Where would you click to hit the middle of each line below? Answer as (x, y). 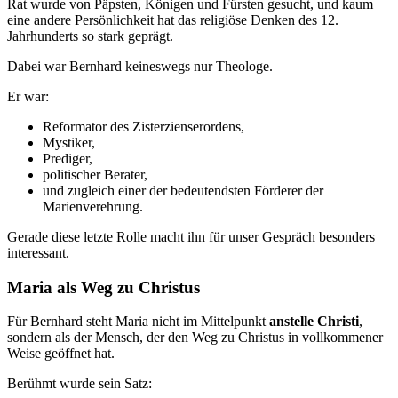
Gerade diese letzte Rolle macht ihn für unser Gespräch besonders (191, 236)
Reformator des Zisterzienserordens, (143, 126)
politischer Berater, (95, 174)
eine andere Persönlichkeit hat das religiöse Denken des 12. (173, 20)
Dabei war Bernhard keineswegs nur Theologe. (140, 66)
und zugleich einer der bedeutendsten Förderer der (183, 190)
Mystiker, (69, 142)
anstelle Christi (314, 322)
